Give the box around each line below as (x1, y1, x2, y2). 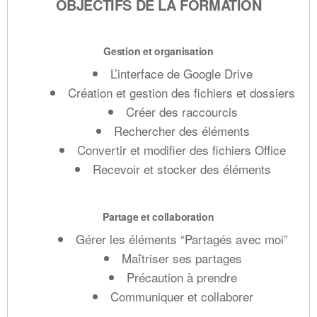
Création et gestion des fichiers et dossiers (68, 83, 295, 101)
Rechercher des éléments (113, 121, 250, 139)
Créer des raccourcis (125, 102, 238, 120)
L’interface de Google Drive (110, 64, 253, 82)
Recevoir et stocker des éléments (92, 159, 271, 178)
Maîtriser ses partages (121, 248, 242, 267)
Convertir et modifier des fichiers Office (77, 140, 286, 158)
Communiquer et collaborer (110, 287, 253, 305)
